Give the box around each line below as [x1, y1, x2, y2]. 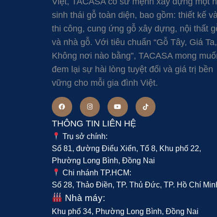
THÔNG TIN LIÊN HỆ [52, 119, 136, 129]
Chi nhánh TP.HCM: [61, 169, 132, 177]
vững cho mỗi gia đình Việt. [52, 78, 158, 88]
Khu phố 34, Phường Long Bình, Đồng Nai [52, 207, 199, 216]
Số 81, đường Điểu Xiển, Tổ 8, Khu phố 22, [52, 144, 201, 153]
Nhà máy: [62, 193, 105, 203]
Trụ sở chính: [61, 132, 108, 141]
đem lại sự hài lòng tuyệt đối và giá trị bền [52, 64, 213, 75]
